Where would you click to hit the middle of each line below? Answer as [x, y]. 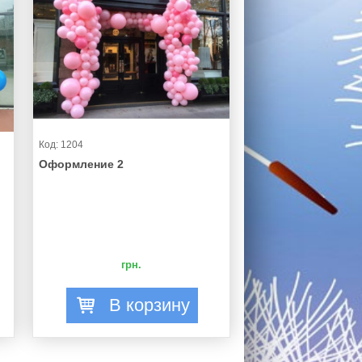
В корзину [149, 305]
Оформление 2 [81, 164]
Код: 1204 [61, 145]
